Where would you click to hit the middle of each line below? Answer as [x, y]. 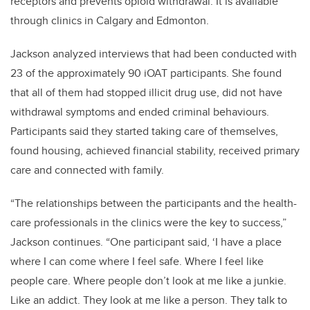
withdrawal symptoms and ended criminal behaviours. [140, 112]
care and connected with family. [87, 170]
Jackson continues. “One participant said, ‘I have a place [146, 242]
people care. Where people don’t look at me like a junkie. [148, 281]
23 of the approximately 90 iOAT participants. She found [146, 73]
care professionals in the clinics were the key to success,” [148, 223]
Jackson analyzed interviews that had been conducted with [154, 54]
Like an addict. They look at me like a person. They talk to [149, 300]
